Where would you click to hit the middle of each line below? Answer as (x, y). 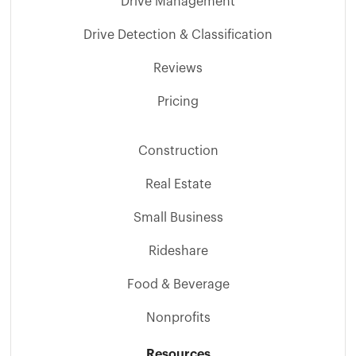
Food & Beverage (178, 284)
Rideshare (178, 251)
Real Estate (178, 184)
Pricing (178, 101)
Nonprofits (178, 317)
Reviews (178, 68)
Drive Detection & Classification (178, 35)
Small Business (178, 217)
